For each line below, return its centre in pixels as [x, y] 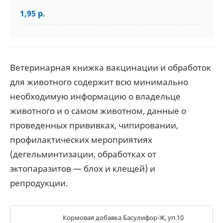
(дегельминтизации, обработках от [83, 154]
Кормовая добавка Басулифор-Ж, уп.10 [123, 218]
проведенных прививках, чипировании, [94, 125]
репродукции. [39, 183]
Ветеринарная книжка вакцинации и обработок [111, 67]
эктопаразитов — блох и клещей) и [83, 168]
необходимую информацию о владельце [95, 96]
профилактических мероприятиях [81, 140]
